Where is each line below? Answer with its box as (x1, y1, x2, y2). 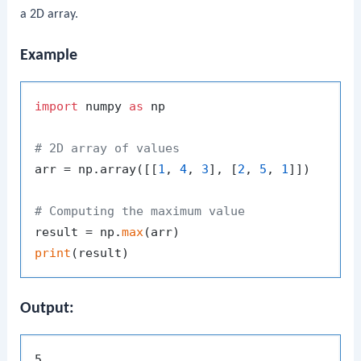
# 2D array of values (35, 141, 180, 156)
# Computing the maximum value (35, 204, 246, 219)
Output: (20, 301, 75, 317)
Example (20, 48, 78, 64)
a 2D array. (20, 7, 79, 21)
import (35, 99, 79, 114)
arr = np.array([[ (35, 162, 159, 177)
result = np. (35, 225, 122, 240)
